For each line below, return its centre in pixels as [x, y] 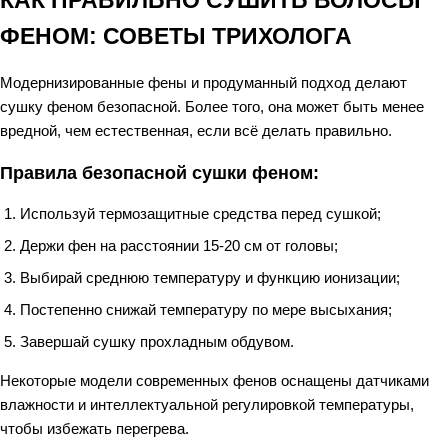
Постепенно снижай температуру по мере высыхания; [206, 309]
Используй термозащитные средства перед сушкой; [200, 213]
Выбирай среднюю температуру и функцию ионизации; [210, 277]
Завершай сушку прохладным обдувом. [157, 341]
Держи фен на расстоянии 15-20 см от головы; [179, 245]
